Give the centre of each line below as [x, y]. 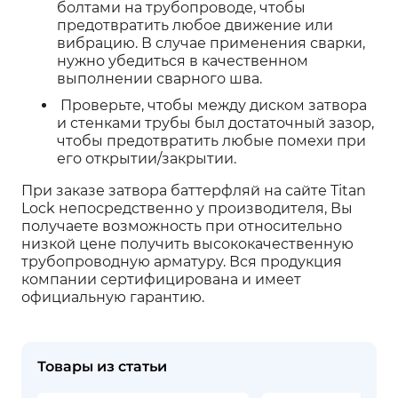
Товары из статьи [102, 366]
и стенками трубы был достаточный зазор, [215, 123]
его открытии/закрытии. [147, 159]
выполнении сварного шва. [159, 79]
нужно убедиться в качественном [183, 61]
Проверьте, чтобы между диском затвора [212, 105]
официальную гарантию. [113, 297]
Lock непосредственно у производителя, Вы [187, 208]
